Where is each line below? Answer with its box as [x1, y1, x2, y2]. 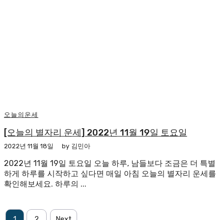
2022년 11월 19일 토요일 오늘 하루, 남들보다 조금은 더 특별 [4, 158, 216, 168]
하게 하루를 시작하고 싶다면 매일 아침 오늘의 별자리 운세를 [4, 168, 216, 178]
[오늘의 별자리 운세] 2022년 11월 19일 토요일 [4, 127, 187, 138]
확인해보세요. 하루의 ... [4, 179, 86, 189]
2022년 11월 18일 [4, 142, 54, 150]
